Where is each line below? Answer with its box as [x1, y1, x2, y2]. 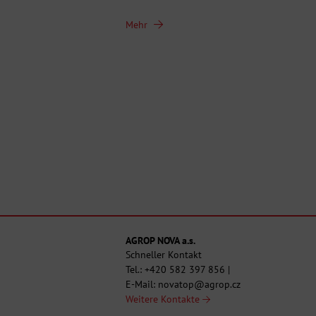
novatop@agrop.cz [158, 278, 241, 291]
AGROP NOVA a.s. [126, 234, 195, 248]
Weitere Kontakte [126, 293, 202, 306]
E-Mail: [126, 278, 158, 291]
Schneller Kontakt [126, 248, 202, 262]
